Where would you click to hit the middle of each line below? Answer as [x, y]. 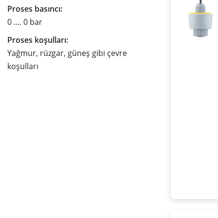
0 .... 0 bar [25, 22]
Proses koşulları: [38, 40]
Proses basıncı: [35, 9]
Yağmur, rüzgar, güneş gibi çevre [67, 53]
